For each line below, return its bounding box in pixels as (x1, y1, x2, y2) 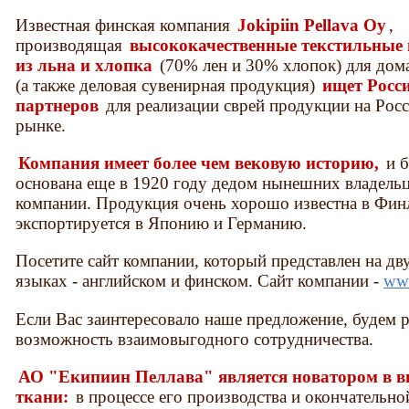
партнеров (16, 96, 100, 116)
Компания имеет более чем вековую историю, (18, 153, 384, 173)
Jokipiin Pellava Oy (237, 16, 387, 36)
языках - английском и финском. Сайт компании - (16, 271, 384, 291)
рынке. (16, 116, 67, 136)
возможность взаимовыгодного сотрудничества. (16, 329, 374, 349)
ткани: (16, 386, 74, 406)
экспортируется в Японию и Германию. (16, 214, 308, 234)
